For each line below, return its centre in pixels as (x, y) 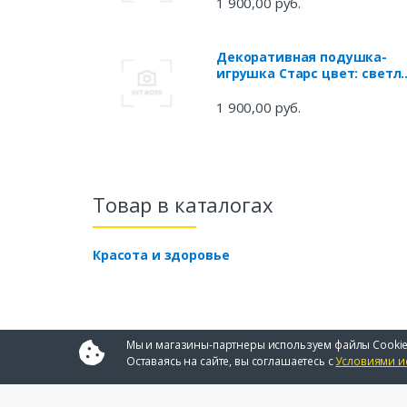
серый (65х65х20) (273, 89)
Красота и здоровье (161, 254)
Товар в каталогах (183, 204)
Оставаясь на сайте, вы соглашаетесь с (231, 361)
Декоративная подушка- (301, 56)
